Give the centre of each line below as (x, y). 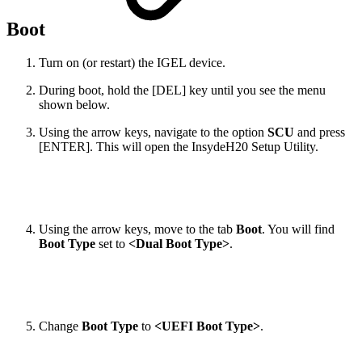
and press (320, 133)
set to (112, 244)
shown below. (74, 105)
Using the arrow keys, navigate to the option (153, 133)
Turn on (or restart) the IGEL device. (132, 63)
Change (60, 326)
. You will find (298, 229)
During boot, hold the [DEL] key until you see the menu (182, 90)
